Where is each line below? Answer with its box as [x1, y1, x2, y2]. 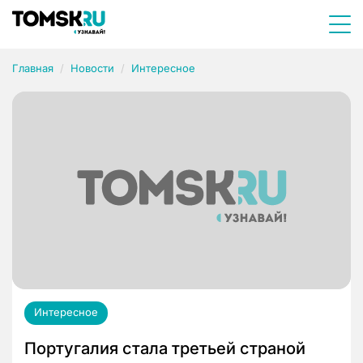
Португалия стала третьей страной [24, 339, 305, 359]
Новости [70, 62, 114, 75]
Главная [12, 62, 53, 75]
